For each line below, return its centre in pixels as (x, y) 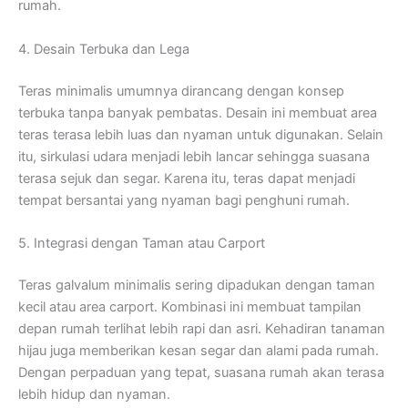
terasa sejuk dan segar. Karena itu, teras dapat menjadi (187, 178)
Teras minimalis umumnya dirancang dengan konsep (181, 91)
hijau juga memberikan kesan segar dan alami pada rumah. (199, 350)
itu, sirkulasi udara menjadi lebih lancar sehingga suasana (194, 156)
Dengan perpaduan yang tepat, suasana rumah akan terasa (201, 372)
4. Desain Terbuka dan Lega (104, 49)
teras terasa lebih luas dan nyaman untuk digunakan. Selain (201, 134)
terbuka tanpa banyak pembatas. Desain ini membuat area (198, 112)
